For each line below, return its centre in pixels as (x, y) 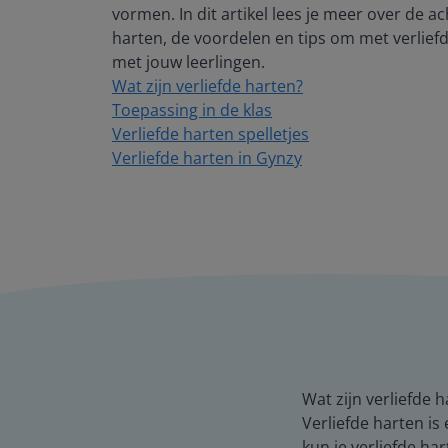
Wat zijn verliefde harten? (207, 85)
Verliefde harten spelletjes (210, 133)
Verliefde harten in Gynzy (207, 157)
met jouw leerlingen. (188, 61)
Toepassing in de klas (192, 109)
